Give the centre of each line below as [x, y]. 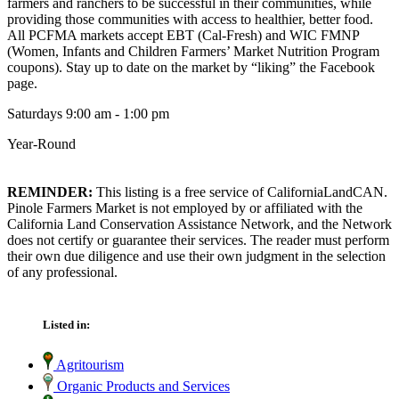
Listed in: [66, 325]
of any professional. [62, 272]
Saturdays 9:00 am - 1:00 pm [88, 113]
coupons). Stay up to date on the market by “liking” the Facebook [191, 67]
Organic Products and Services [142, 387]
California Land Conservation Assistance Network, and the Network [199, 224]
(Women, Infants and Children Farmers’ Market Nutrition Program [193, 51]
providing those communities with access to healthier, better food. [190, 19]
